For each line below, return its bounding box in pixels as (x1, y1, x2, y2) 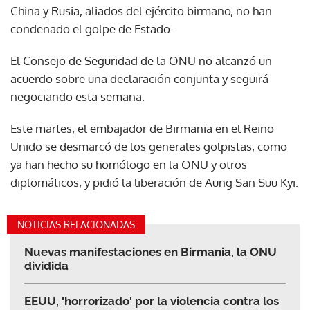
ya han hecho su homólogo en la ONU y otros (10, 156, 247, 172)
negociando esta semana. (10, 89, 145, 104)
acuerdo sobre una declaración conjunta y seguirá (10, 71, 268, 86)
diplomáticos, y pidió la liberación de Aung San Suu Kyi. (10, 174, 298, 190)
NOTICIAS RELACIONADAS (17, 218, 135, 230)
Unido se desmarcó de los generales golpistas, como (10, 138, 287, 154)
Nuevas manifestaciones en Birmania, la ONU (24, 244, 277, 259)
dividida (24, 258, 69, 273)
